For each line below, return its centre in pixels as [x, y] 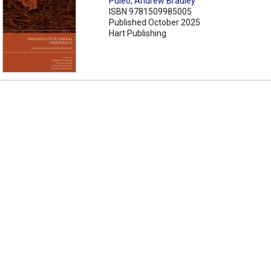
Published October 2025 [155, 22]
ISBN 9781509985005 [151, 11]
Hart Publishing [138, 33]
